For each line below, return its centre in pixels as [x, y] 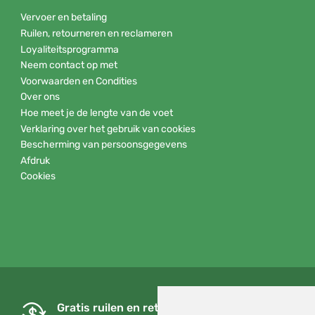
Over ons [40, 97]
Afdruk [35, 160]
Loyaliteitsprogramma [70, 49]
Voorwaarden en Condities [79, 81]
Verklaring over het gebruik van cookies [108, 129]
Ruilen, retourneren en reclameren [96, 33]
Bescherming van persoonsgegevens [104, 145]
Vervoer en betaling [64, 18]
